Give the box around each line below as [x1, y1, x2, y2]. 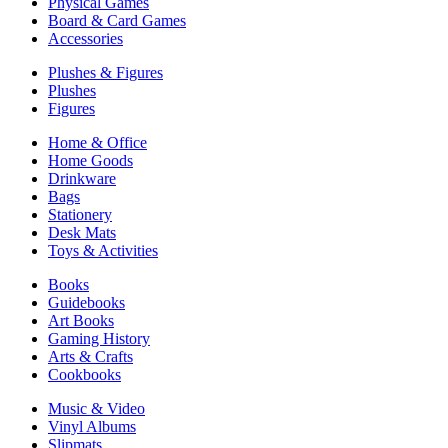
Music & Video [48, 399, 145, 417]
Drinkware [48, 169, 116, 187]
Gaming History [48, 329, 150, 347]
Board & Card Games [48, 11, 186, 29]
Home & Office [48, 133, 147, 151]
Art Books [48, 311, 114, 329]
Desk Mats [48, 223, 116, 241]
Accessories [48, 29, 123, 47]
